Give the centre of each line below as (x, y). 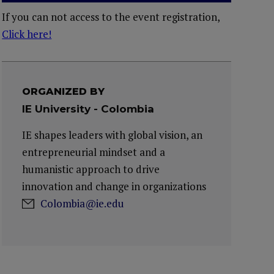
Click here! (27, 34)
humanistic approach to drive (91, 169)
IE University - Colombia (88, 109)
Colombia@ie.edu (83, 203)
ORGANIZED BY (64, 91)
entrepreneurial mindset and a (94, 152)
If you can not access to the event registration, (111, 17)
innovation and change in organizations (114, 186)
